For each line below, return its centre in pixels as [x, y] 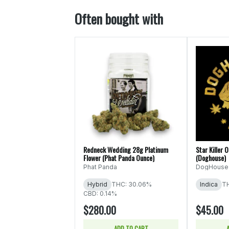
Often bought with [119, 18]
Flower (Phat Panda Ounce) [119, 157]
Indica [209, 184]
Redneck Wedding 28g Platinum [126, 149]
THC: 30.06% [132, 184]
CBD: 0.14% [100, 193]
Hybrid [97, 184]
